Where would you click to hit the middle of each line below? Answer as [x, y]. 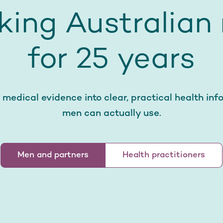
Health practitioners [164, 155]
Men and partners [53, 155]
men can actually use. [111, 114]
